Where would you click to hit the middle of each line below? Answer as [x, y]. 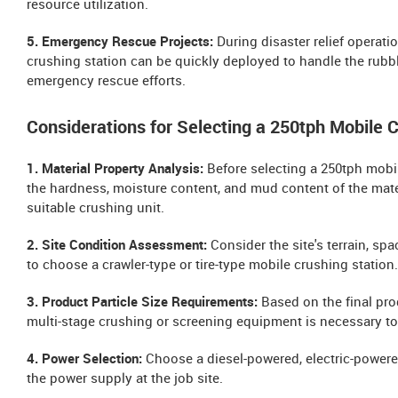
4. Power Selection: [84, 360]
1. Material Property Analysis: [115, 170]
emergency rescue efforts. [106, 82]
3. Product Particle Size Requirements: [142, 303]
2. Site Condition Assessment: [119, 247]
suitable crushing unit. [96, 209]
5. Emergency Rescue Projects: [120, 43]
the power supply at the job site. [125, 380]
